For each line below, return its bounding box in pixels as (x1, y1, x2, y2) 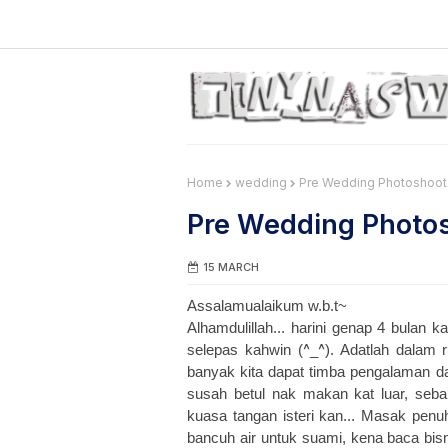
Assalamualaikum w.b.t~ (187, 297, 347, 314)
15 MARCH (203, 260, 259, 274)
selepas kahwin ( (187, 341, 303, 358)
